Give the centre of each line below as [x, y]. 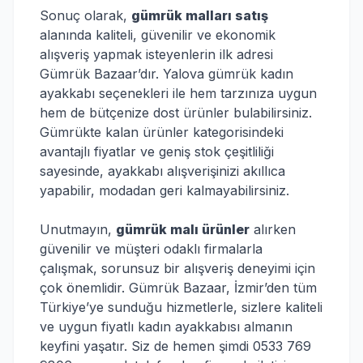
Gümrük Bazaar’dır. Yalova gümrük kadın [167, 74]
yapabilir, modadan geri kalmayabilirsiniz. [164, 190]
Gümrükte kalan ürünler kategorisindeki [162, 132]
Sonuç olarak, [85, 15]
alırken [273, 229]
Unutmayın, [78, 229]
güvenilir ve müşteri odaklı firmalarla [151, 249]
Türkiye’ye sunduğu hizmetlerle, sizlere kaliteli [181, 307]
